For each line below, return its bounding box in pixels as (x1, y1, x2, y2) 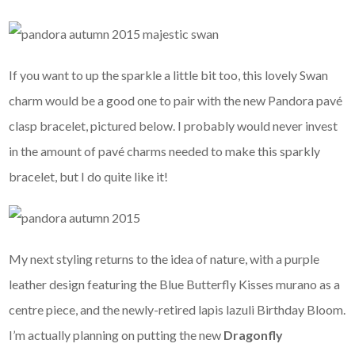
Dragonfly (223, 326, 284, 342)
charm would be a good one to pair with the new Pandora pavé (9, 92, 343, 108)
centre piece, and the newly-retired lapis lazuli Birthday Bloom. (9, 301, 346, 317)
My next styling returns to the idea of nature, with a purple (9, 250, 320, 266)
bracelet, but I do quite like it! (9, 168, 169, 184)
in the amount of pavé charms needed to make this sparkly (9, 143, 321, 158)
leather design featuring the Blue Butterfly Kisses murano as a (9, 276, 341, 292)
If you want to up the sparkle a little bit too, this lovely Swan (9, 67, 329, 82)
